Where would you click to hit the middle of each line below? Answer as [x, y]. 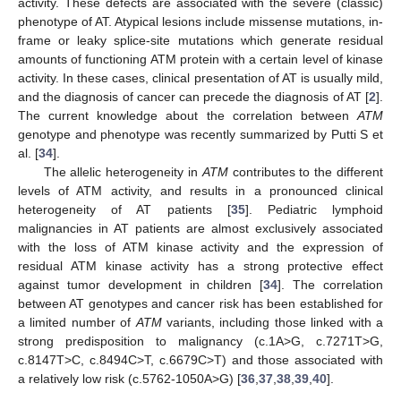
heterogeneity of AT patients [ [124, 210]
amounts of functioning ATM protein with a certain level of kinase [200, 60]
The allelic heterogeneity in [123, 172]
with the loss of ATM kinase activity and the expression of [200, 247]
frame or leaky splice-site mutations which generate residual [200, 41]
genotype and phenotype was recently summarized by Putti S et [200, 135]
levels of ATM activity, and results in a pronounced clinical [200, 191]
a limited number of [77, 323]
